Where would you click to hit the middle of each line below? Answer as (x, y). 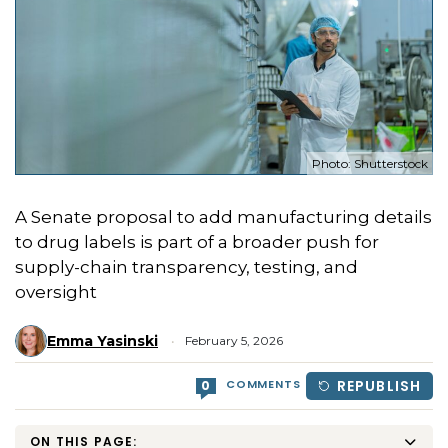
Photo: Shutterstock (370, 164)
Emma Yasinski (102, 341)
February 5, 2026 (232, 341)
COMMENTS (263, 384)
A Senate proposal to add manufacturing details (223, 217)
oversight (56, 292)
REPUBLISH (376, 386)
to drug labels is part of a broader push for (197, 242)
